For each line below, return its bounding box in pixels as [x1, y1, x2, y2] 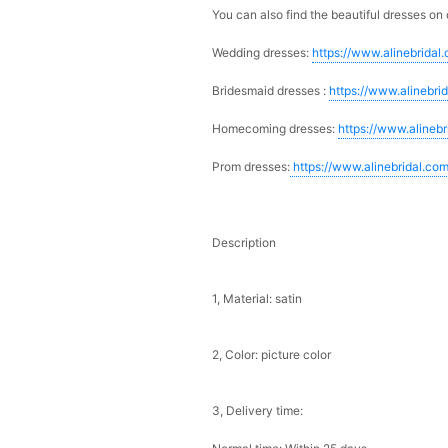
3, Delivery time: [212, 403, 304, 419]
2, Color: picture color [212, 347, 332, 363]
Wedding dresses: [212, 45, 313, 61]
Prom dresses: [212, 159, 291, 175]
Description [212, 235, 277, 251]
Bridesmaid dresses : [212, 83, 330, 99]
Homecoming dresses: [212, 121, 339, 137]
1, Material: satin [212, 291, 303, 307]
